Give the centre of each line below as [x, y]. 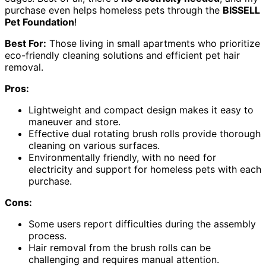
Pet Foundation [39, 22]
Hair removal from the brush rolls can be [120, 247]
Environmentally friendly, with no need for [122, 157]
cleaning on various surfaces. [94, 145]
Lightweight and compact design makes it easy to [141, 110]
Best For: [26, 43]
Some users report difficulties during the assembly [142, 224]
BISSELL [241, 10]
